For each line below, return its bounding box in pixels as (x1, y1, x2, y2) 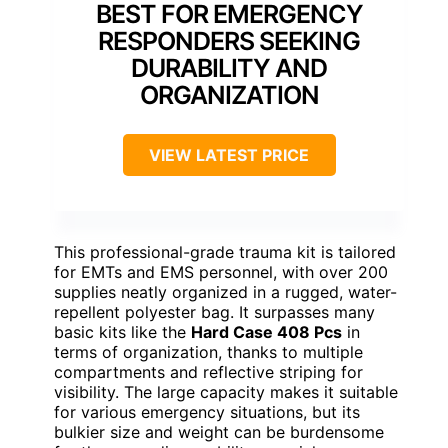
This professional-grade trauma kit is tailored (54, 242, 396, 263)
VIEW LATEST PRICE (149, 145, 309, 166)
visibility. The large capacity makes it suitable (54, 382, 398, 403)
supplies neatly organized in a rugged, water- (54, 282, 397, 303)
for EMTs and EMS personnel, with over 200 (54, 262, 388, 283)
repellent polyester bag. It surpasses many (54, 302, 375, 323)
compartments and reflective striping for (54, 362, 363, 383)
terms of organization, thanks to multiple (54, 342, 363, 363)
